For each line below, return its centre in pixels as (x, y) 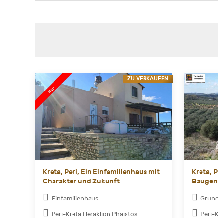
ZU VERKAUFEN (148, 78)
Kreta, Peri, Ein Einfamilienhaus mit (101, 172)
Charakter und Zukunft (81, 182)
